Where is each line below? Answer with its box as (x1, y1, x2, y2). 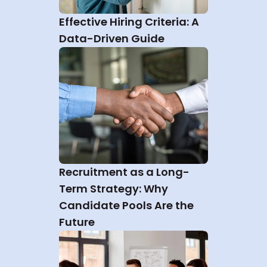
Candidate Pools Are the (59, 198, 194, 213)
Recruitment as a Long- (59, 164, 190, 179)
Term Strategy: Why (59, 181, 168, 196)
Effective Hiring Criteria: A (59, 14, 199, 29)
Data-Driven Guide (59, 31, 164, 46)
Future (59, 215, 95, 229)
